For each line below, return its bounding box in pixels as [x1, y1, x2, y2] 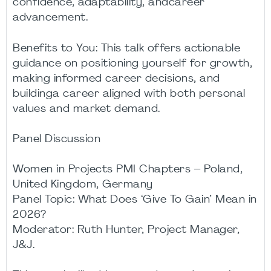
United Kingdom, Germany [13, 179, 153, 190]
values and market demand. [13, 103, 160, 114]
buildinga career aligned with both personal [13, 88, 246, 99]
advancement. [13, 12, 88, 23]
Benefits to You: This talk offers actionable [13, 43, 240, 54]
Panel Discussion [13, 134, 100, 145]
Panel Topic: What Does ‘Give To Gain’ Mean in [13, 194, 257, 205]
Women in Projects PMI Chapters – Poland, [13, 164, 243, 175]
